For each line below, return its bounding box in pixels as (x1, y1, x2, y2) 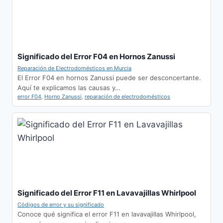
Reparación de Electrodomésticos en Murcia (17, 65, 131, 72)
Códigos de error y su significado (17, 201, 104, 209)
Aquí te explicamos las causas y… (17, 84, 120, 92)
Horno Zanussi (44, 93, 82, 101)
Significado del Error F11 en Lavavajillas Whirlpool (17, 188, 196, 198)
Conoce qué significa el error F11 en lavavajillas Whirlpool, (17, 210, 196, 219)
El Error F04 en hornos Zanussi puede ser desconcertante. (17, 74, 201, 82)
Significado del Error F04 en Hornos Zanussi (17, 52, 175, 62)
